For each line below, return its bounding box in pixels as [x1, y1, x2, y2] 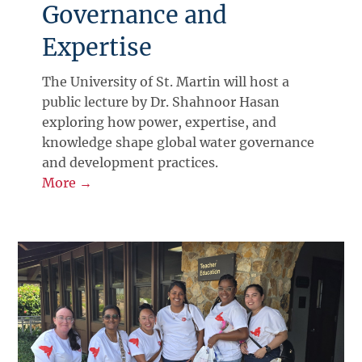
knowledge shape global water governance [42, 133, 315, 150]
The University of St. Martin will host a [42, 73, 290, 90]
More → [42, 174, 93, 191]
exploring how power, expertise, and [42, 113, 277, 130]
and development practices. [42, 154, 219, 170]
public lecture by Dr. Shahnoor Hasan [42, 93, 280, 110]
